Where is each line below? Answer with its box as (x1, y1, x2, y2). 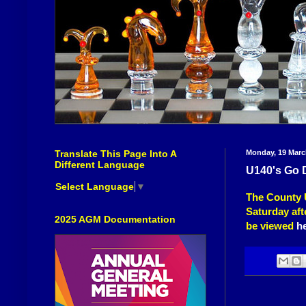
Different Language (55, 159, 145, 171)
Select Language (55, 180, 134, 192)
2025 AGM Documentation (55, 213, 176, 225)
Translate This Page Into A (55, 148, 176, 160)
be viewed (246, 220, 294, 232)
